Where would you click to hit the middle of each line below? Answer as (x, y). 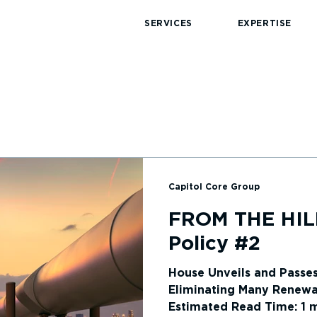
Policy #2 (214, 244)
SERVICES (168, 23)
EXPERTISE (265, 23)
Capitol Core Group (214, 187)
